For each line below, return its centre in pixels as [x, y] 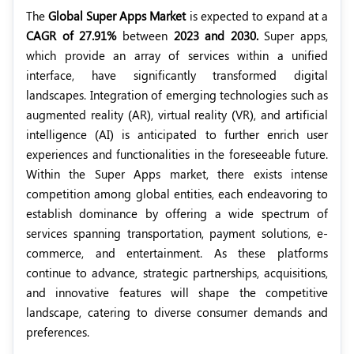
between [145, 36]
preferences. [58, 332]
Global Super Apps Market [117, 16]
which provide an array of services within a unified [177, 55]
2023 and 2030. [219, 36]
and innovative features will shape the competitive [177, 292]
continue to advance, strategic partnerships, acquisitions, [177, 273]
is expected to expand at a [257, 16]
